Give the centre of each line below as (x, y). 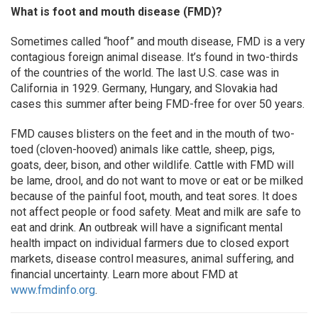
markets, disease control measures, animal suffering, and (152, 259)
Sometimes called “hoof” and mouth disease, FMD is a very (158, 42)
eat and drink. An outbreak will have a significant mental (147, 227)
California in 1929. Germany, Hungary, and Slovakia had (144, 88)
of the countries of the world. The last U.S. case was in (145, 73)
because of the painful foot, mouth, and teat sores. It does (154, 196)
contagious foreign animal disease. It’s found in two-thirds (154, 57)
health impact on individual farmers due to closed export (150, 243)
